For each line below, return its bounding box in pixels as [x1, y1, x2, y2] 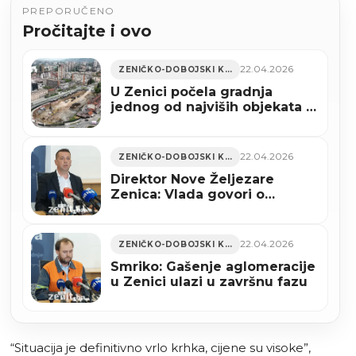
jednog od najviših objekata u [110, 99, 315, 114]
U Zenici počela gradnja [110, 83, 273, 99]
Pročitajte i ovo [22, 21, 152, 41]
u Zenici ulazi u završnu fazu [110, 273, 308, 289]
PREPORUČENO [22, 4, 115, 17]
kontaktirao [110, 216, 188, 232]
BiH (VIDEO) [110, 114, 190, 130]
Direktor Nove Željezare [110, 171, 274, 187]
